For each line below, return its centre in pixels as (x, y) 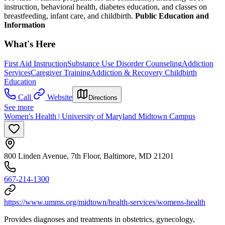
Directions (103, 97)
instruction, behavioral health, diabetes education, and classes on (105, 7)
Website (60, 97)
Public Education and (172, 16)
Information (25, 25)
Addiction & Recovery (128, 72)
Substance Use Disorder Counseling (125, 63)
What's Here (30, 44)
